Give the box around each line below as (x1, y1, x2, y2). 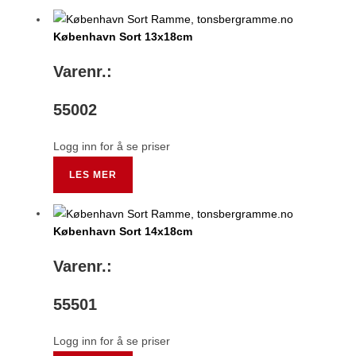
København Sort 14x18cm (53, 224, 193, 238)
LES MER (69, 169, 118, 181)
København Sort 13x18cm (53, 30, 193, 44)
